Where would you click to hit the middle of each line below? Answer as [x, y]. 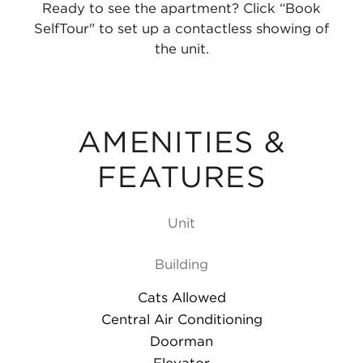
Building [181, 265]
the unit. [181, 49]
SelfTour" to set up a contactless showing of [181, 29]
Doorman [181, 342]
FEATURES [181, 177]
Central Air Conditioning [181, 320]
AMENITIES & [181, 142]
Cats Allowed [181, 298]
